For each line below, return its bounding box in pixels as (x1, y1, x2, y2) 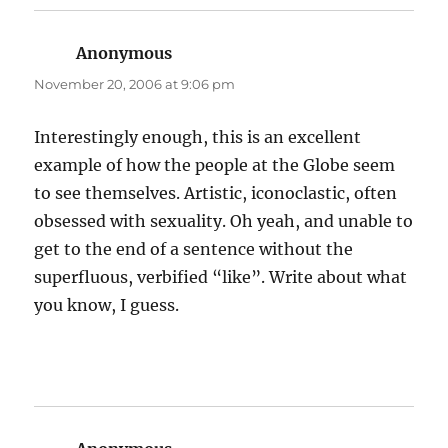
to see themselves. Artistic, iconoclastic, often (34, 183, 398, 204)
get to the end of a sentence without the (34, 239, 354, 260)
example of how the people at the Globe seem (34, 155, 396, 176)
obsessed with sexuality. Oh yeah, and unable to (34, 211, 414, 232)
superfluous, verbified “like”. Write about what (34, 267, 408, 288)
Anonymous (76, 43, 173, 64)
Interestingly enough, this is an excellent (34, 127, 362, 148)
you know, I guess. (34, 295, 180, 316)
